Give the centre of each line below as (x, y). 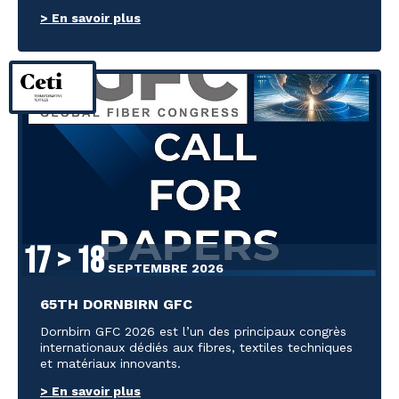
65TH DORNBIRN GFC (116, 305)
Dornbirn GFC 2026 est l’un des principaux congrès (193, 332)
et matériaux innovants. (110, 364)
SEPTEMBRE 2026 (164, 269)
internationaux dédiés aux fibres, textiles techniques (196, 348)
